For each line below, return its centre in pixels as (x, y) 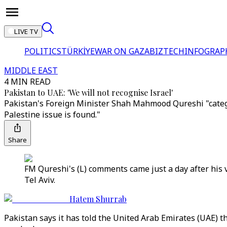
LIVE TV (26, 31)
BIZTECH (167, 51)
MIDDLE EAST (31, 70)
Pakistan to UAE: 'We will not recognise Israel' (88, 92)
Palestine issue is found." (52, 115)
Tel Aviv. (40, 180)
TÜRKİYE (78, 51)
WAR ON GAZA (122, 51)
